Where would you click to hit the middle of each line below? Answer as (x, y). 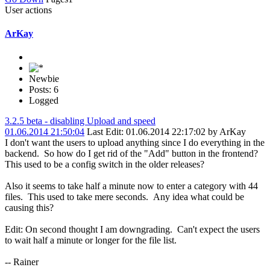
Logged (44, 101)
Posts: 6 (44, 90)
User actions (28, 10)
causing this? (29, 208)
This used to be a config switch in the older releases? (105, 165)
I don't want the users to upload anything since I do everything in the (135, 143)
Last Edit (104, 132)
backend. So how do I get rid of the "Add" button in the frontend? (131, 154)
